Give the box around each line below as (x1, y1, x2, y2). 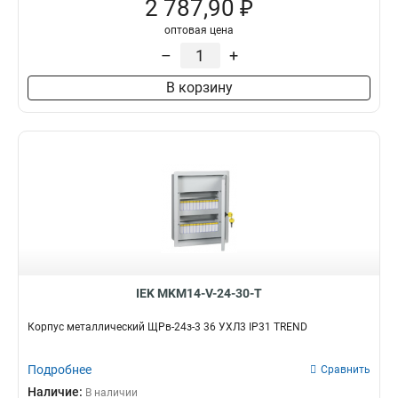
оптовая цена (164, 24, 234, 36)
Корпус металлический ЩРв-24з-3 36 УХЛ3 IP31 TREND (28, 321, 307, 333)
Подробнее (28, 362, 92, 377)
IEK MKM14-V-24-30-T (136, 286, 262, 300)
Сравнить (321, 363, 370, 376)
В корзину (165, 79, 233, 96)
